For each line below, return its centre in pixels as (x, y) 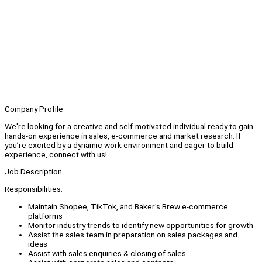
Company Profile (34, 109)
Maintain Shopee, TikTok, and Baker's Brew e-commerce (128, 206)
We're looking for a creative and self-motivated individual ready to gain (129, 126)
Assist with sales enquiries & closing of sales (107, 253)
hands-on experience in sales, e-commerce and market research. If (123, 135)
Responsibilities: (34, 189)
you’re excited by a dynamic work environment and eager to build (119, 145)
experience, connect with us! (56, 154)
